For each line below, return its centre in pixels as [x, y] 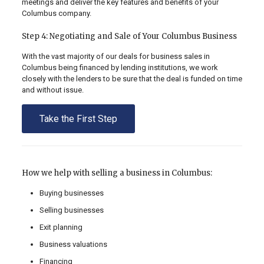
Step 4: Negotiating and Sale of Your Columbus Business [129, 37]
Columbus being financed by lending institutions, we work [120, 68]
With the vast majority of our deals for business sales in [115, 57]
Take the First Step [78, 119]
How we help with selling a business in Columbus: [117, 173]
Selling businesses [71, 210]
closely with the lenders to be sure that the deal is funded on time [132, 79]
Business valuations [73, 245]
